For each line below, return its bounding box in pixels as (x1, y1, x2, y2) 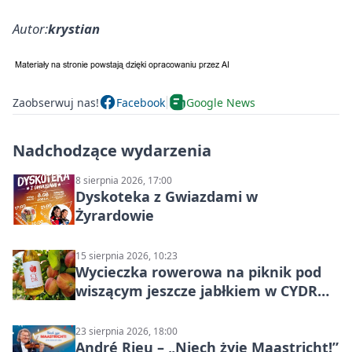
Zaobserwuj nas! (13, 94, 99, 110)
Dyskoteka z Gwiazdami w (75, 187, 258, 207)
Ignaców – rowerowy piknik (75, 300, 267, 320)
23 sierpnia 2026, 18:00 (75, 324, 178, 339)
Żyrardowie (75, 206, 154, 225)
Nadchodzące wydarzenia (13, 140, 211, 162)
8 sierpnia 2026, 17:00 (75, 174, 172, 188)
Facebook (116, 94, 165, 110)
